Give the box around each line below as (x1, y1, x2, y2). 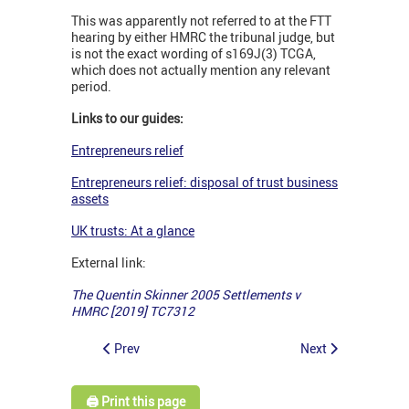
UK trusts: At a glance (71, 222, 194, 240)
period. (71, 78, 111, 96)
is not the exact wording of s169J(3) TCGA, (71, 45, 316, 63)
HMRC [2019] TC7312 (71, 302, 194, 320)
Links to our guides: (71, 110, 184, 128)
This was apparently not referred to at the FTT (71, 12, 331, 30)
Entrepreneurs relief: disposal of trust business (71, 173, 338, 192)
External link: (71, 254, 146, 272)
